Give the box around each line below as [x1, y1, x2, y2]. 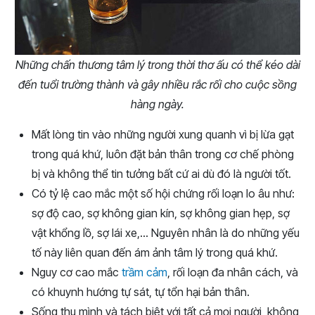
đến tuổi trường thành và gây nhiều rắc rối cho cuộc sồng [18, 77, 297, 92]
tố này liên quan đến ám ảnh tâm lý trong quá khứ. [32, 245, 278, 260]
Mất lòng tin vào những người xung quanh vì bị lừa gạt [32, 127, 294, 142]
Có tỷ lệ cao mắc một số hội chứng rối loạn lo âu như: [32, 186, 295, 201]
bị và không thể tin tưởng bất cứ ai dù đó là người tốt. [32, 167, 291, 181]
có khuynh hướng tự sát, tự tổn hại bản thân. [32, 285, 250, 300]
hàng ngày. [131, 97, 184, 112]
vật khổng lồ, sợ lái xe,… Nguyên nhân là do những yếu [32, 226, 300, 240]
